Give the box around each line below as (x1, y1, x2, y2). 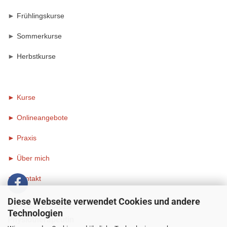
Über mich (17, 154, 50, 162)
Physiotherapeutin (8, 215, 74, 224)
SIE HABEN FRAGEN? (8, 202, 75, 210)
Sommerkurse (17, 32, 62, 40)
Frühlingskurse (17, 12, 64, 20)
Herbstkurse (17, 52, 56, 60)
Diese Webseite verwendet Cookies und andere (8, 196, 200, 207)
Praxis (17, 134, 36, 142)
